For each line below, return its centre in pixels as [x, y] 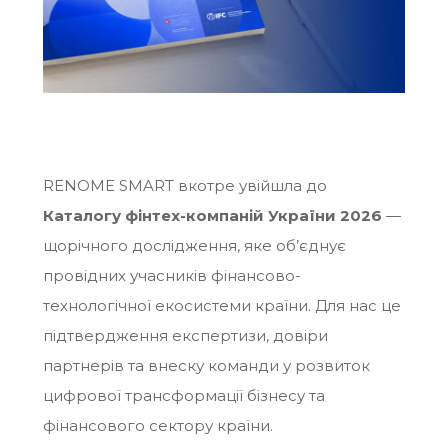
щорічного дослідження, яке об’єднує [194, 246]
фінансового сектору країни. [157, 426]
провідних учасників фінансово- [171, 276]
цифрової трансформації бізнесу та [183, 396]
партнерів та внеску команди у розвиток [206, 366]
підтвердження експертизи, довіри [185, 336]
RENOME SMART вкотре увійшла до [184, 186]
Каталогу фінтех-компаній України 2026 [212, 216]
